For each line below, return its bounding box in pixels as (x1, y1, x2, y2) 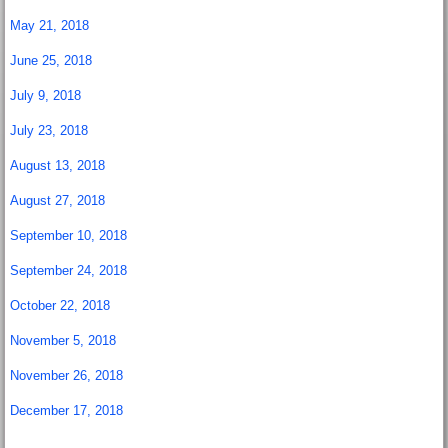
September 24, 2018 (10, 262, 128, 278)
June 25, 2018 (10, 52, 97, 68)
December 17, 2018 (10, 402, 124, 418)
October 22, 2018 (10, 297, 111, 313)
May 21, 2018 (10, 17, 90, 33)
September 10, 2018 (10, 227, 128, 243)
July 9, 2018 (10, 87, 82, 103)
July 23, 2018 (10, 122, 89, 138)
